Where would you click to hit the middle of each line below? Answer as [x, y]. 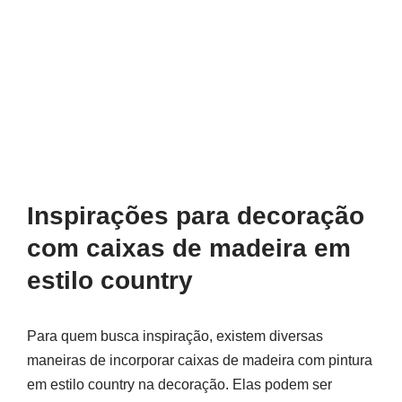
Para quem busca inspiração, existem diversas [175, 336]
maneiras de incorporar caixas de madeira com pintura [200, 360]
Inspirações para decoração [196, 215]
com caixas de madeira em [189, 248]
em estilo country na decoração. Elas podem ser [179, 384]
